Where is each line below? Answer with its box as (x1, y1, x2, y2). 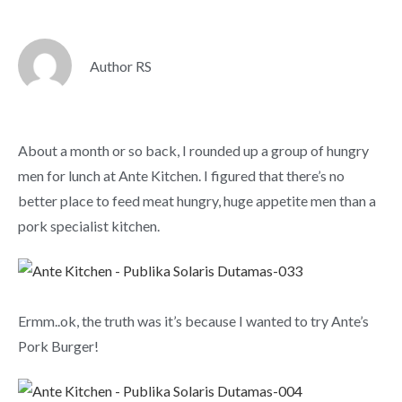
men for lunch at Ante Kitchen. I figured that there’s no (18, 167, 345, 184)
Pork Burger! (18, 336, 99, 354)
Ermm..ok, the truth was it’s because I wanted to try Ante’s (18, 311, 369, 329)
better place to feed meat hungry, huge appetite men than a (18, 192, 376, 209)
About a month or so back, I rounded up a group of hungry (18, 142, 369, 159)
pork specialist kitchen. (18, 217, 160, 234)
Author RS (90, 57, 152, 74)
